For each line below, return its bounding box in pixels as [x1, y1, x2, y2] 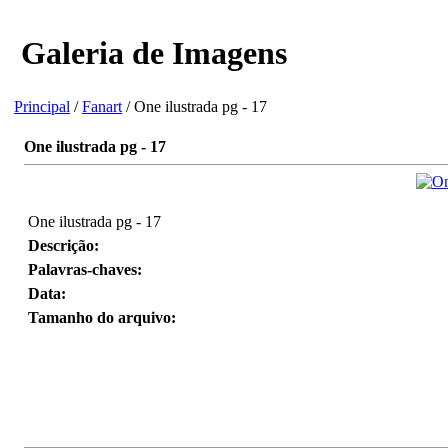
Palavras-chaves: [28, 260, 142, 278]
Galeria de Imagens [13, 35, 287, 72]
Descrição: [28, 236, 99, 254]
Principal [14, 97, 70, 115]
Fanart [82, 97, 122, 115]
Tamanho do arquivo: [28, 308, 176, 326]
